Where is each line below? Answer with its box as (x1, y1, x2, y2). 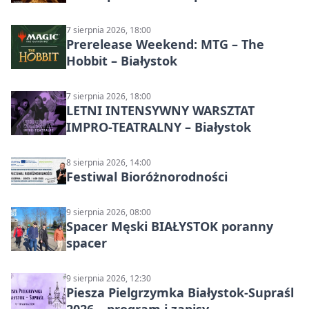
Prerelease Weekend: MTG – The (66, 36, 264, 53)
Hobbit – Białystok (66, 52, 177, 70)
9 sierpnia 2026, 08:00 (66, 206, 151, 219)
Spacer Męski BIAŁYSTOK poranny (66, 218, 273, 235)
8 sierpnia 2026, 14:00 (66, 157, 151, 169)
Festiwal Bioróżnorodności (66, 168, 228, 186)
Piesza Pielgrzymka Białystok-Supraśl (66, 284, 294, 301)
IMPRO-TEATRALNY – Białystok (66, 119, 251, 136)
